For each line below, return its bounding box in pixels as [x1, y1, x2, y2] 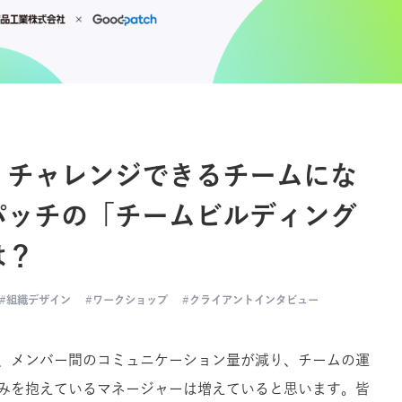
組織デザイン [6, 293, 71, 305]
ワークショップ [92, 293, 168, 305]
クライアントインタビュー [189, 293, 319, 305]
